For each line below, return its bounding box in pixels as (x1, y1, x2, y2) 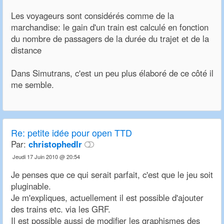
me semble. (11, 78, 54, 91)
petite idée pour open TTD (27, 126, 132, 139)
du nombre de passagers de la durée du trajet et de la (11, 32, 209, 45)
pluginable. (11, 180, 51, 192)
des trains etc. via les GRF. (11, 203, 110, 215)
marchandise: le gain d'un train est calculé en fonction (11, 21, 208, 33)
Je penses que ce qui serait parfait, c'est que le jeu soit (11, 168, 213, 181)
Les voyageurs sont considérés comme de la (11, 9, 174, 22)
